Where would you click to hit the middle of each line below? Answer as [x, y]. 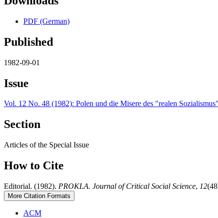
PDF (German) [46, 21]
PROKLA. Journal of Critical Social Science [127, 186]
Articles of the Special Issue [46, 145]
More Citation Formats [39, 196]
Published [28, 42]
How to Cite [34, 166]
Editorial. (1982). [31, 186]
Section [22, 124]
